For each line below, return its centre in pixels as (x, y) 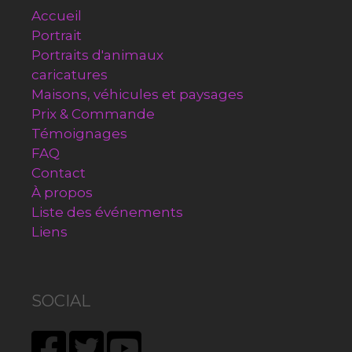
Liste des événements (107, 213)
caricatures (70, 75)
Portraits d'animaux (97, 55)
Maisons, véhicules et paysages (137, 95)
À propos (62, 193)
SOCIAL (61, 301)
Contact (59, 173)
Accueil (57, 16)
